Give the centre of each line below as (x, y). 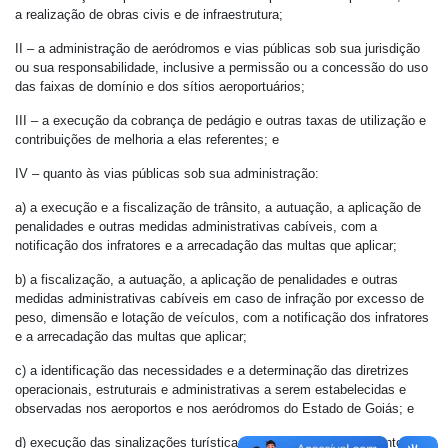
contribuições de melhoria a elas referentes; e (147, 139)
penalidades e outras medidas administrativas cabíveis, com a (196, 226)
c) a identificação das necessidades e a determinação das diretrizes (212, 370)
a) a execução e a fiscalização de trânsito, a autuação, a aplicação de (218, 207)
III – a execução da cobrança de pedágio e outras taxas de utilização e (220, 120)
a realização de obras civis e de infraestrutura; (149, 14)
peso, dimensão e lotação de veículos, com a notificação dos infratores (222, 317)
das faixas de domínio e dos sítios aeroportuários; (160, 86)
